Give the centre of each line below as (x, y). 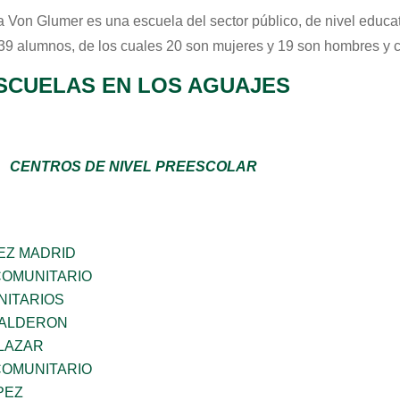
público (275, 21)
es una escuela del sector (167, 21)
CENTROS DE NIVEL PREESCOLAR (133, 167)
